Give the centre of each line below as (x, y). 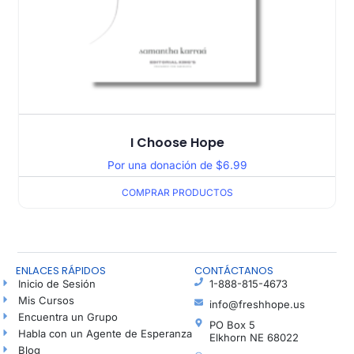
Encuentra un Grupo (68, 317)
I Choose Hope (177, 142)
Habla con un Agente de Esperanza (105, 334)
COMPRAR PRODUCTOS (177, 192)
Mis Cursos (46, 301)
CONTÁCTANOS (234, 271)
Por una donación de (161, 165)
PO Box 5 (233, 325)
